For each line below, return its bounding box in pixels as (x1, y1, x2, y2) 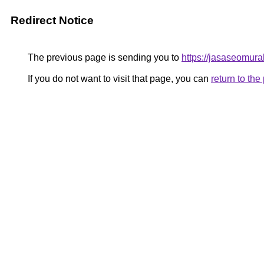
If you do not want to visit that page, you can (25, 74, 211, 84)
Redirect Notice (11, 14, 94, 27)
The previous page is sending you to (25, 52, 181, 62)
